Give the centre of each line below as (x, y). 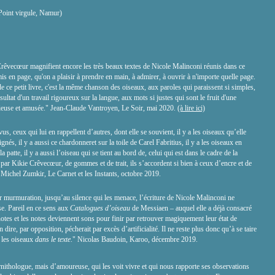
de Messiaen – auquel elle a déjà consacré (192, 208)
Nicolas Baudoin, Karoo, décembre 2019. (137, 239)
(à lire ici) (191, 108)
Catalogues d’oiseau (101, 208)
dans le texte (53, 239)
